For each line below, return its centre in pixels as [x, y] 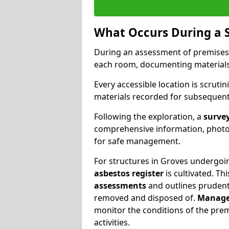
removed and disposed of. [146, 198]
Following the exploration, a [149, 116]
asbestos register [129, 173]
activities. [112, 222]
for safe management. [137, 141]
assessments [120, 185]
